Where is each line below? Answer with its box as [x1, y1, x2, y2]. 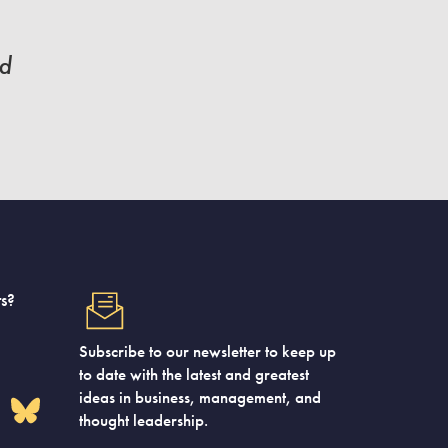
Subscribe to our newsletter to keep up [79, 339, 337, 362]
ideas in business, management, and [79, 385, 322, 408]
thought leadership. [79, 408, 209, 431]
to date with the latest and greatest [79, 362, 310, 385]
